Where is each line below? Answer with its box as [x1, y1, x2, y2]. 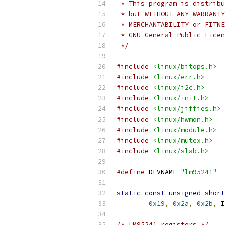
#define [117, 168, 145, 176]
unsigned [169, 189, 201, 197]
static [117, 189, 141, 197]
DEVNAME [145, 168, 181, 176]
